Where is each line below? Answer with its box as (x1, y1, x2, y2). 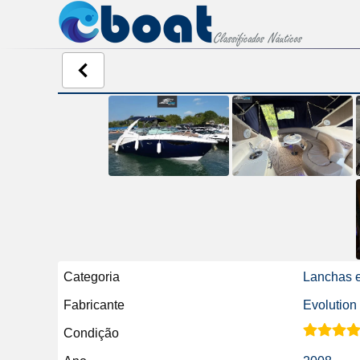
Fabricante (63, 298, 125, 312)
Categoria (63, 270, 120, 284)
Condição (63, 326, 119, 340)
